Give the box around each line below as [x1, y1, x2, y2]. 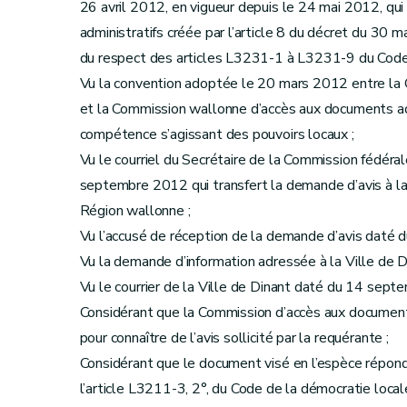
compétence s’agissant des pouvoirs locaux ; [79, 124, 354, 144]
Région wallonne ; [79, 201, 191, 221]
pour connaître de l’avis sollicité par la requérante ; [79, 328, 389, 348]
